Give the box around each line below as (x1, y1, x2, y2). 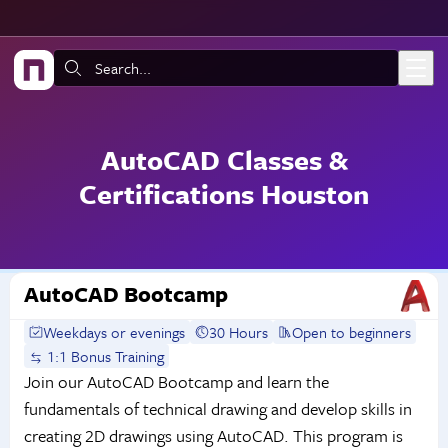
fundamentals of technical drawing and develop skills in (23, 396, 412, 422)
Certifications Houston (79, 174, 369, 214)
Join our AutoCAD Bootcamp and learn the (23, 369, 329, 395)
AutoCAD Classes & (100, 140, 348, 180)
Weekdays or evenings (43, 321, 186, 344)
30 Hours (209, 321, 269, 344)
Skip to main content (16, 15, 166, 41)
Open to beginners (292, 321, 412, 344)
